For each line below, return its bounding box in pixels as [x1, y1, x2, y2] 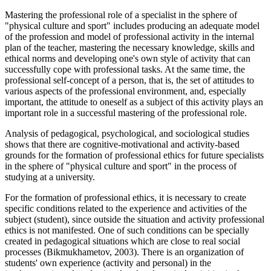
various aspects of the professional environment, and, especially [5, 85, 246, 96]
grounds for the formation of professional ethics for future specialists [5, 149, 264, 160]
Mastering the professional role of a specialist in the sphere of [5, 9, 237, 20]
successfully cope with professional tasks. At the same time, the [5, 64, 245, 74]
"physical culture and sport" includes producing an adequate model [5, 20, 260, 31]
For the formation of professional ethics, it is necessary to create [5, 192, 246, 203]
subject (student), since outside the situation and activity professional [5, 214, 264, 224]
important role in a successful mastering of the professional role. [5, 107, 247, 118]
